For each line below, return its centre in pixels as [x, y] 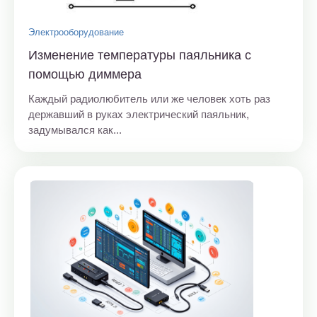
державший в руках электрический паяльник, [139, 115]
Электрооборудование [76, 33]
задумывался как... [75, 130]
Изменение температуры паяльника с [140, 56]
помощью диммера [85, 75]
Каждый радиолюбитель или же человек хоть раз [149, 99]
